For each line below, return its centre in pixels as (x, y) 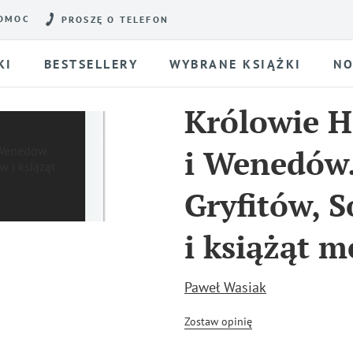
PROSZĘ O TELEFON (115, 20)
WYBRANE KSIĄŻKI (236, 63)
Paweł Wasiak (225, 287)
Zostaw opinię (218, 321)
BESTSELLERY (91, 63)
